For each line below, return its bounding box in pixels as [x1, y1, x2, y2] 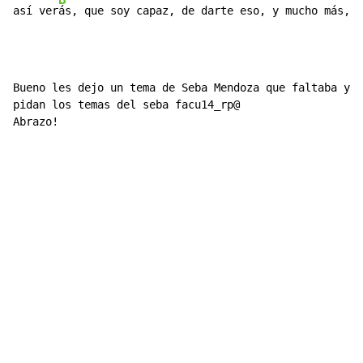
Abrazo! [13, 115, 58, 129]
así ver [13, 4, 58, 18]
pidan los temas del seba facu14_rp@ [13, 98, 240, 112]
